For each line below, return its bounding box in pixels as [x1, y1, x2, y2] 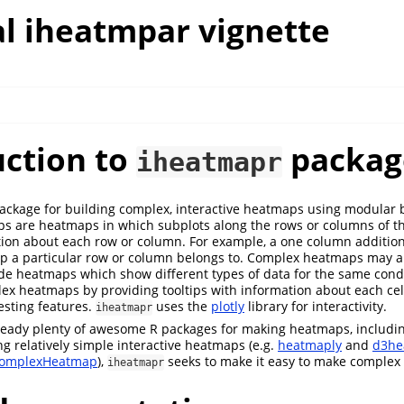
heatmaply [278, 335, 342, 353]
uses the [152, 297, 211, 315]
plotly [211, 297, 244, 315]
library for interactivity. [244, 297, 387, 315]
